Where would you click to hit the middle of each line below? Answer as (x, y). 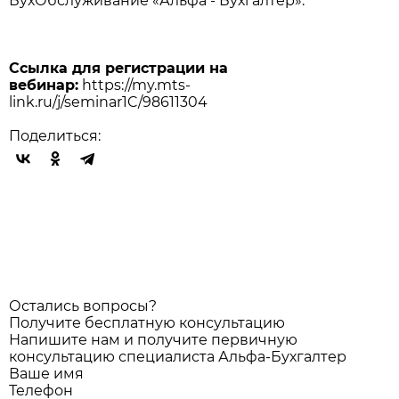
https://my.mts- (136, 85)
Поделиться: (55, 136)
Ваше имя (48, 374)
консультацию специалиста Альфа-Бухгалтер (178, 357)
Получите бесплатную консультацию (147, 323)
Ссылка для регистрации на (118, 69)
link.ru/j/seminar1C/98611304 (108, 102)
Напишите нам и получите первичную (153, 340)
